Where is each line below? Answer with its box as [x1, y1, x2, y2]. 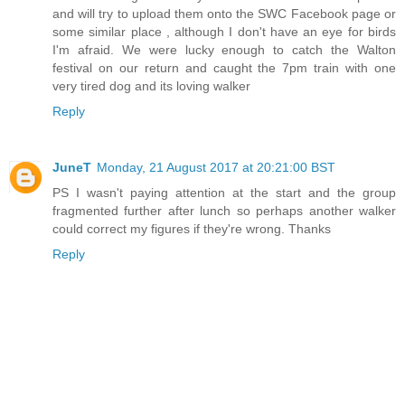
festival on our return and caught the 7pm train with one [52, 61, 396, 76]
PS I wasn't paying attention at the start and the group [52, 185, 396, 201]
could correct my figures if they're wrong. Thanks [52, 221, 331, 237]
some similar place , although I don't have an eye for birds [52, 24, 396, 40]
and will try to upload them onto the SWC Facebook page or [52, 6, 396, 22]
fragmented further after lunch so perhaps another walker [52, 203, 396, 219]
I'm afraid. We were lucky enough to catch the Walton [52, 42, 396, 58]
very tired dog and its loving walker [52, 79, 250, 94]
